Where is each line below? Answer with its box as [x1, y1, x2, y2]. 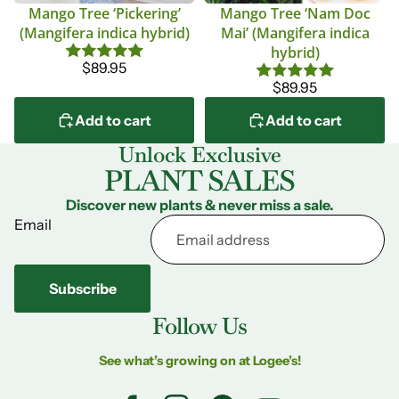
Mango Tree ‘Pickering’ [28, 3, 181, 23]
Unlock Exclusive [118, 141, 281, 169]
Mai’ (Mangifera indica [220, 22, 370, 43]
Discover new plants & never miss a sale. [65, 196, 334, 215]
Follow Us [151, 311, 248, 342]
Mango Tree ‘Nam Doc [219, 3, 370, 23]
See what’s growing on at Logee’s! [98, 353, 301, 370]
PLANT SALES [103, 162, 296, 199]
